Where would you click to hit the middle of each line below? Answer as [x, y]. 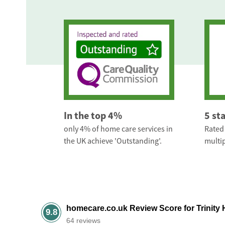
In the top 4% [93, 116]
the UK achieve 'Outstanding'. [113, 141]
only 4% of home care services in [118, 129]
